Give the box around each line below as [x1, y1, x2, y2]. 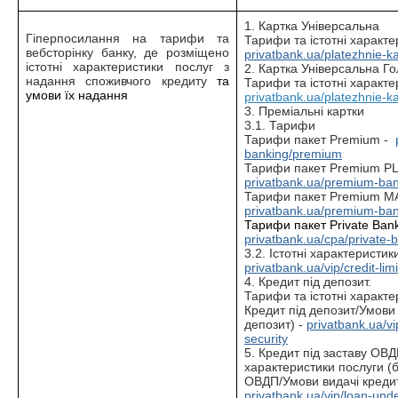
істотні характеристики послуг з [26, 60, 229, 74]
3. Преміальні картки [244, 104, 364, 118]
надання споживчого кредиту [26, 74, 217, 88]
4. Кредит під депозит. [244, 275, 371, 289]
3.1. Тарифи [244, 118, 315, 132]
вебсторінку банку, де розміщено [26, 45, 229, 60]
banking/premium [244, 147, 342, 161]
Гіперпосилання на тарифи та [26, 31, 229, 45]
